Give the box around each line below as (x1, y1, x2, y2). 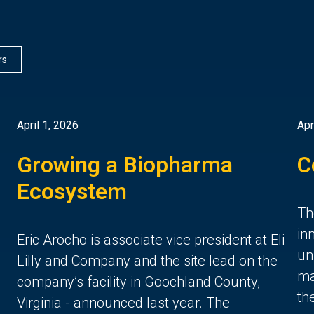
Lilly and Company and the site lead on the (17, 252, 278, 269)
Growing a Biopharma (17, 151, 233, 178)
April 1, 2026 (17, 118, 78, 132)
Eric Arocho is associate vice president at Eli (17, 231, 285, 248)
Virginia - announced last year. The (17, 294, 230, 311)
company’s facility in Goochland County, (17, 273, 260, 290)
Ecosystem (17, 177, 127, 205)
